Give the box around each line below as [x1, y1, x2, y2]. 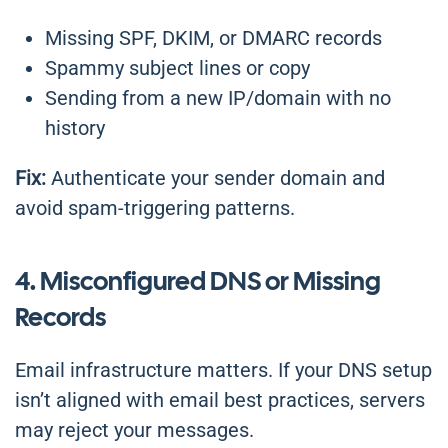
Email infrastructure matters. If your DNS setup [15, 358, 432, 383]
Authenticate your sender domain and [46, 166, 385, 191]
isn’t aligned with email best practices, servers [15, 388, 425, 413]
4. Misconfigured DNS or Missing [15, 264, 381, 299]
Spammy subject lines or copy [45, 56, 310, 81]
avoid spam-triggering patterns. [15, 196, 295, 221]
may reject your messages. [15, 418, 254, 443]
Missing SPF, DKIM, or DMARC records [45, 26, 382, 51]
